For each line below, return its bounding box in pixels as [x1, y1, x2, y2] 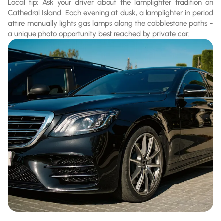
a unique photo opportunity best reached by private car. [8, 29, 189, 38]
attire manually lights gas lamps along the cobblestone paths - [8, 18, 213, 28]
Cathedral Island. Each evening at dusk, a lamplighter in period [8, 8, 213, 17]
